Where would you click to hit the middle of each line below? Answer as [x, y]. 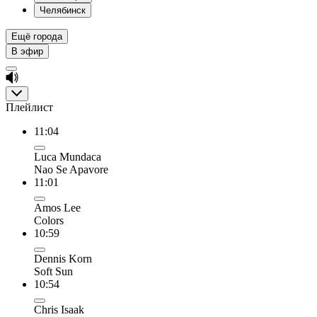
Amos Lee [57, 208]
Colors [49, 220]
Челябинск [63, 10]
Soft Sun [53, 271]
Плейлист [29, 107]
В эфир [27, 51]
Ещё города [37, 36]
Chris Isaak [59, 310]
